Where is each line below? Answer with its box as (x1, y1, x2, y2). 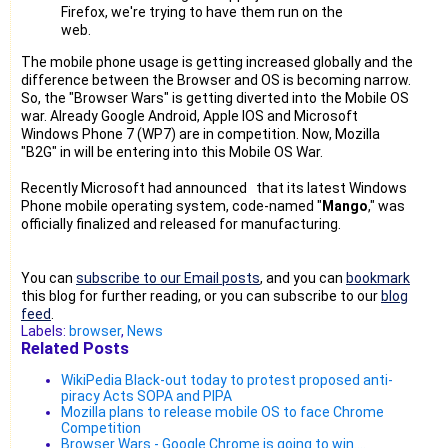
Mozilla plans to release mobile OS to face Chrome (61, 403, 384, 420)
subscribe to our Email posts (76, 269, 260, 286)
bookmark (346, 269, 410, 286)
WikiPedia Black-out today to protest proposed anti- (61, 371, 393, 388)
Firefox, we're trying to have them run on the (61, 3, 343, 20)
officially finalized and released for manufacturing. (21, 215, 341, 232)
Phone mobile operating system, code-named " (21, 197, 322, 214)
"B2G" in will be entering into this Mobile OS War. (21, 143, 323, 160)
